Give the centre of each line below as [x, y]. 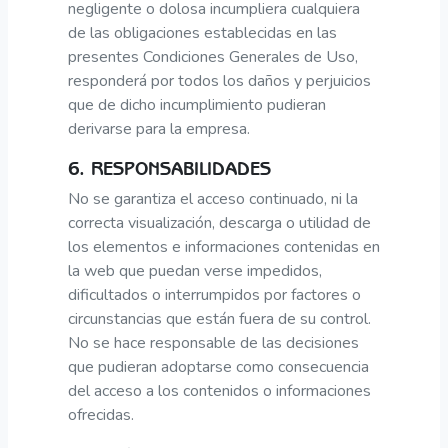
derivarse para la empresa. [159, 128]
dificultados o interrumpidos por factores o [214, 294]
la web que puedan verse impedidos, [195, 270]
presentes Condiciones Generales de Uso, [213, 56]
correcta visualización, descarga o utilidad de [219, 222]
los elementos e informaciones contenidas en [224, 246]
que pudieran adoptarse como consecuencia [218, 366]
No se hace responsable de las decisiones [213, 342]
